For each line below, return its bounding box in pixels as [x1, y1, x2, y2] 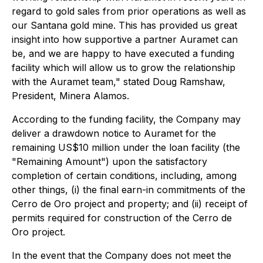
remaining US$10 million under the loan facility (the [12, 141, 240, 153]
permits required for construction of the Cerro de [12, 212, 232, 224]
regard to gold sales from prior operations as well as [12, 5, 246, 17]
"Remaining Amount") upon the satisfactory [12, 156, 207, 167]
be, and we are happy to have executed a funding [12, 48, 234, 59]
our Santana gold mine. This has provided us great [12, 19, 237, 31]
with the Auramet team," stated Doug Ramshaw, [12, 76, 225, 87]
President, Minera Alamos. [12, 90, 129, 102]
